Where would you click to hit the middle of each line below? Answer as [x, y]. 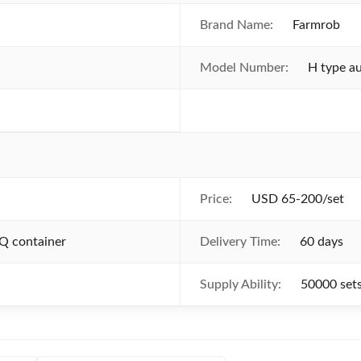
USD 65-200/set [298, 199]
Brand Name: [237, 25]
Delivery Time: [240, 242]
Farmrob [316, 25]
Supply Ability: [241, 284]
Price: [216, 199]
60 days [322, 242]
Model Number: [244, 68]
